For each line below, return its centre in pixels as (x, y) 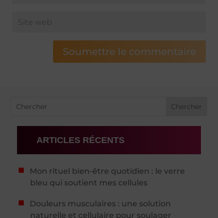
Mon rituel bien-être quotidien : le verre (107, 171)
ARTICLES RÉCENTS (81, 140)
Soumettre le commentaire (129, 51)
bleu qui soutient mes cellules (89, 182)
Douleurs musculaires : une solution (100, 203)
